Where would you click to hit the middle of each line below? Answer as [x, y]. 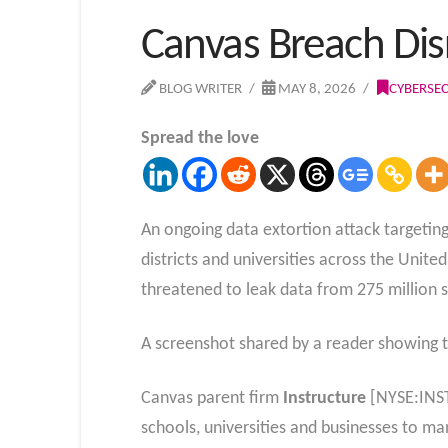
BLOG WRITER [198, 89]
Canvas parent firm [211, 398]
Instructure [324, 398]
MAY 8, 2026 [316, 89]
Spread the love [199, 138]
